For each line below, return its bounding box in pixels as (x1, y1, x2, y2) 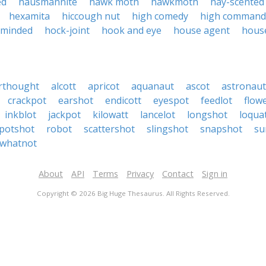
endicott (105, 94, 141, 107)
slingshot (147, 122, 188, 135)
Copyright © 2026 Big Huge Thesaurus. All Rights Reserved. (36, 189, 230, 198)
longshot (187, 108, 227, 121)
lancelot (140, 108, 175, 121)
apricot (88, 80, 119, 93)
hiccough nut (62, 9, 120, 23)
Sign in (202, 168, 227, 179)
